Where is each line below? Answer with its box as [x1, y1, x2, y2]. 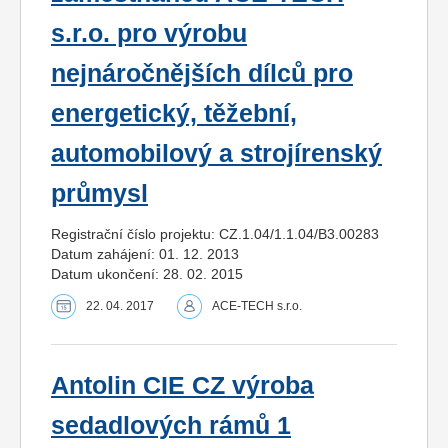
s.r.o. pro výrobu [51, 19, 247, 47]
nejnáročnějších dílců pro [51, 59, 353, 87]
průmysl [51, 179, 148, 207]
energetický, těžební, [51, 99, 297, 127]
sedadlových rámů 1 [51, 411, 291, 439]
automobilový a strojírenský [51, 139, 382, 167]
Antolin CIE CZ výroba [51, 371, 314, 399]
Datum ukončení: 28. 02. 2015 [51, 265, 243, 282]
